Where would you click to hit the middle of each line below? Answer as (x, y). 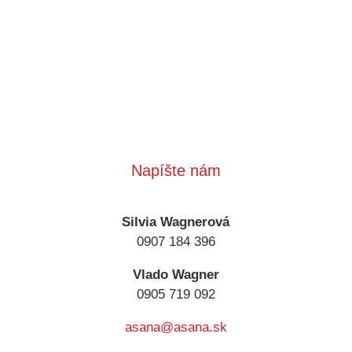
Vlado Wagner (176, 275)
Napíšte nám (176, 171)
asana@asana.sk (176, 328)
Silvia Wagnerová (176, 222)
